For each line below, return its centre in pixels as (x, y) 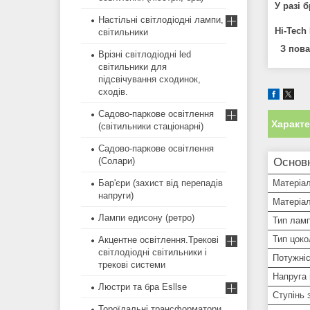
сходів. (113, 92)
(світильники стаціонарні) (151, 127)
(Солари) (117, 161)
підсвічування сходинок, (149, 80)
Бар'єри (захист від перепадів (161, 183)
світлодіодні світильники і (153, 253)
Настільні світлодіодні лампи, (161, 20)
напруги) (116, 196)
